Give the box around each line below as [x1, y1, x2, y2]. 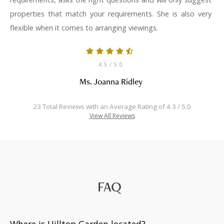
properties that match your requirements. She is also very [10, 9, 212, 19]
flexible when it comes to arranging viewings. [10, 23, 158, 33]
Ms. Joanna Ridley [79, 75, 142, 87]
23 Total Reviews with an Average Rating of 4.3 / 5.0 [33, 102, 191, 111]
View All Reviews [89, 111, 135, 120]
